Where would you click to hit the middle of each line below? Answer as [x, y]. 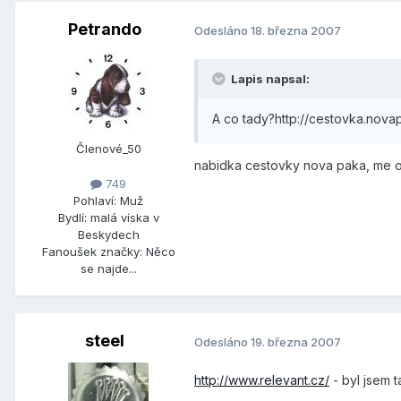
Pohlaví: [95, 201]
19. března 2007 [296, 341]
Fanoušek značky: [92, 252]
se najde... [108, 269]
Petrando [105, 30]
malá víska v [124, 218]
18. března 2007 [296, 30]
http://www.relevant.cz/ [262, 380]
